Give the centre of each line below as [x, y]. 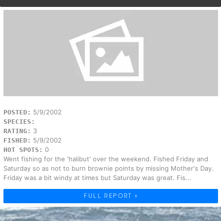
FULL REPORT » [111, 196]
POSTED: [17, 112]
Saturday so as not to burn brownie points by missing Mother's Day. [108, 168]
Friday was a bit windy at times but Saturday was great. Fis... [97, 178]
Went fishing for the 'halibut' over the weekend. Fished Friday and [106, 159]
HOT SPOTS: [23, 150]
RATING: [17, 131]
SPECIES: [19, 122]
